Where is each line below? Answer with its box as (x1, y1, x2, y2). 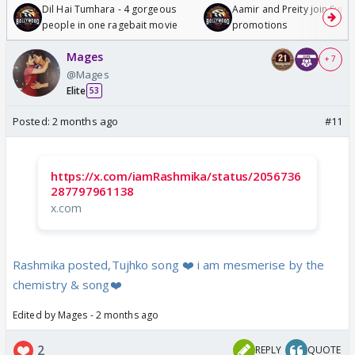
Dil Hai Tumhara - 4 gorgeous (42, 2, 176, 16)
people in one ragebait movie (42, 17, 177, 32)
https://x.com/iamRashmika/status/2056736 (51, 167, 301, 184)
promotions (232, 17, 287, 32)
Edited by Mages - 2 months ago (13, 307, 158, 322)
